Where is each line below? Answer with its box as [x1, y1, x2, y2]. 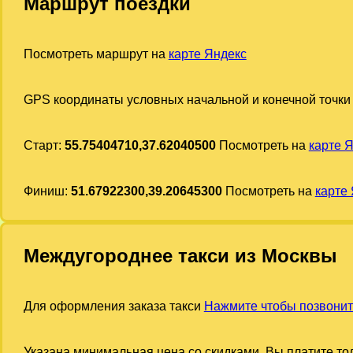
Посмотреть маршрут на [23, 46, 169, 61]
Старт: [23, 138, 65, 152]
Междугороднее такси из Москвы [23, 245, 337, 267]
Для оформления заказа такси [23, 299, 204, 313]
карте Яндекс [168, 46, 247, 61]
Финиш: [23, 184, 71, 198]
